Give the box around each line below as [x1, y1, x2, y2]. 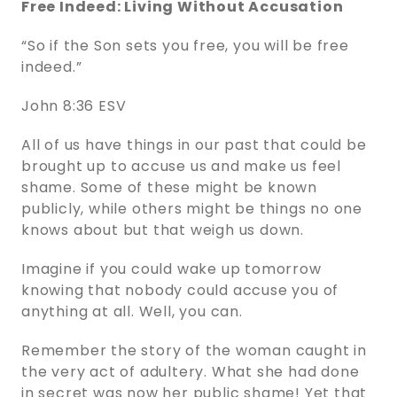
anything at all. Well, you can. [21, 300, 243, 322]
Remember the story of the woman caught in [21, 339, 367, 361]
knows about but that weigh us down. [21, 219, 304, 240]
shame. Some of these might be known [21, 176, 317, 198]
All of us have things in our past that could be [21, 134, 367, 155]
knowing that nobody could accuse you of [21, 279, 339, 300]
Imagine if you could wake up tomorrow [21, 258, 322, 279]
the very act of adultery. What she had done [21, 361, 360, 382]
